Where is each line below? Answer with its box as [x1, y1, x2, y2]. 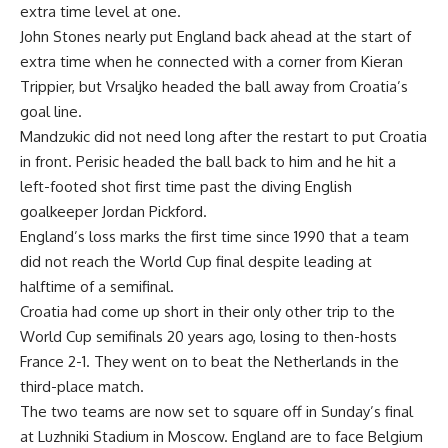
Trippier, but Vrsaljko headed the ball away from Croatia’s [20, 76, 408, 96]
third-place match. [20, 376, 144, 396]
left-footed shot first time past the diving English [20, 176, 352, 196]
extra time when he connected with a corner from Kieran [20, 51, 403, 71]
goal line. [20, 101, 82, 121]
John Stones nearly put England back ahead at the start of [20, 26, 411, 46]
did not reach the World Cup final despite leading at [20, 251, 372, 271]
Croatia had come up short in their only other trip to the [20, 301, 395, 321]
